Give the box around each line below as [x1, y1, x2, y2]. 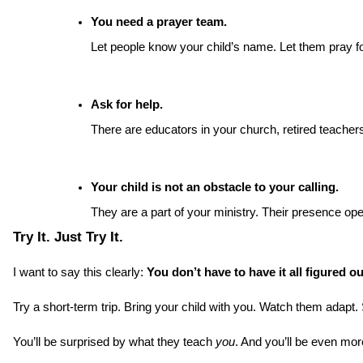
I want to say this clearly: [13, 266, 147, 280]
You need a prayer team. [91, 15, 227, 29]
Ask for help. [91, 98, 163, 112]
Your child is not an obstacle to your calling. [91, 181, 339, 194]
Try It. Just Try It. [13, 228, 123, 246]
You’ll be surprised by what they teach [13, 335, 216, 349]
